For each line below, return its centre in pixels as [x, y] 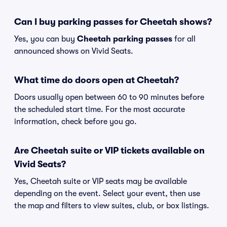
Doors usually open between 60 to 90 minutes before [109, 97]
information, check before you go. [75, 122]
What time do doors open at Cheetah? [97, 80]
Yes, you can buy [46, 39]
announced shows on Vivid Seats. [74, 51]
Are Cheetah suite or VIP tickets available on [109, 150]
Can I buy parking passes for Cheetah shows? [113, 22]
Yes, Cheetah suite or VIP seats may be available [101, 181]
